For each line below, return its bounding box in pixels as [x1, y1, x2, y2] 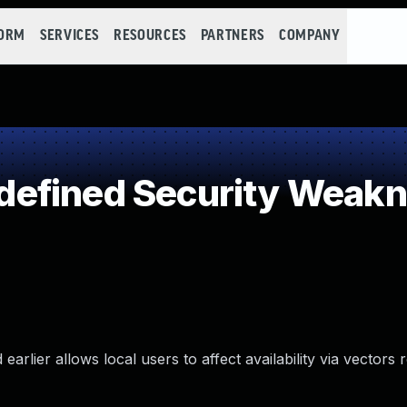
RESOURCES [114, 28, 186, 44]
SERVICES [39, 28, 100, 44]
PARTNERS [200, 28, 264, 44]
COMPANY [278, 28, 341, 44]
